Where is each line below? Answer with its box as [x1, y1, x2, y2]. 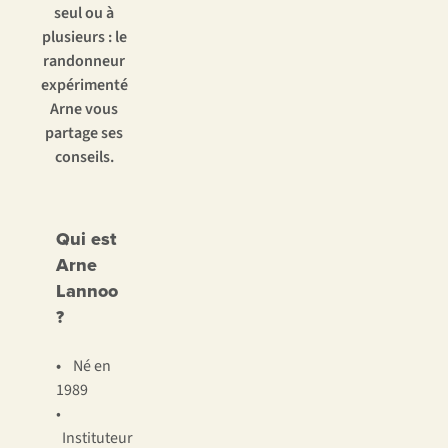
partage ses [45, 122, 123, 145]
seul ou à [54, 2, 114, 25]
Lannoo [56, 278, 118, 305]
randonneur [43, 50, 125, 73]
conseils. [54, 146, 114, 169]
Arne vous [50, 98, 118, 121]
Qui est [56, 226, 116, 253]
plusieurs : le [41, 26, 127, 49]
